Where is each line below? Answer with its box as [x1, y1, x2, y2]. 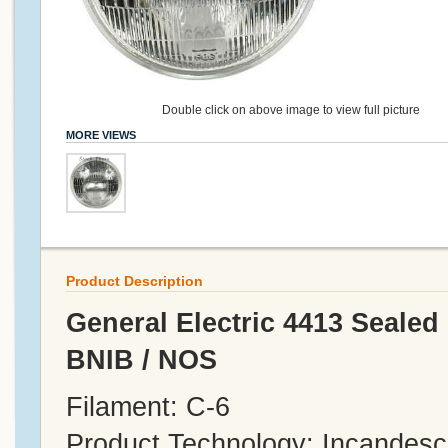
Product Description [65, 272, 203, 289]
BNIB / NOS [65, 345, 217, 376]
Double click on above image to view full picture [161, 102, 420, 117]
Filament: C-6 [65, 391, 230, 422]
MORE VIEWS [65, 129, 136, 142]
